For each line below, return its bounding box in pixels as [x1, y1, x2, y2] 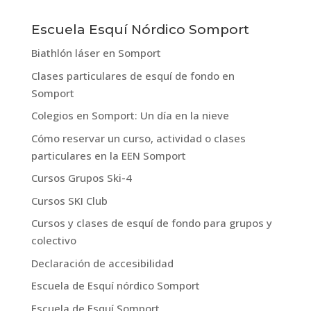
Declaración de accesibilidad [31, 255, 174, 270]
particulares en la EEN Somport [31, 148, 186, 162]
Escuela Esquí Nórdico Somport [31, 22, 249, 37]
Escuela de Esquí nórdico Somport [31, 278, 200, 292]
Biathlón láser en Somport [31, 46, 161, 60]
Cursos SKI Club [31, 193, 108, 208]
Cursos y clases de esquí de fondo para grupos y [31, 216, 272, 230]
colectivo [31, 233, 76, 247]
